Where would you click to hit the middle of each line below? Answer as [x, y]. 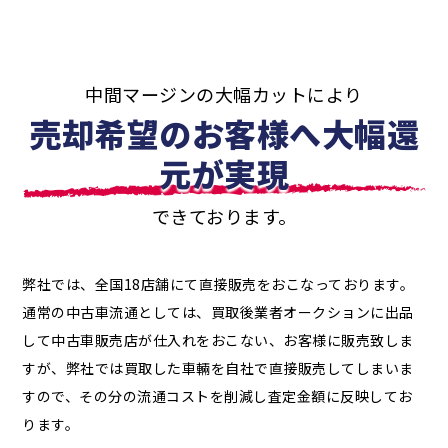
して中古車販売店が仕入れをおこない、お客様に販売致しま [218, 340]
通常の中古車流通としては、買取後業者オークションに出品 [218, 312]
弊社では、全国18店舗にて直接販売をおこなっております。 [218, 284]
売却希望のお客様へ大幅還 [224, 133]
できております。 [224, 216]
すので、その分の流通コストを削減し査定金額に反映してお [217, 396]
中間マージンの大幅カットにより [224, 94]
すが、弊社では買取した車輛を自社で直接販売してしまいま [218, 368]
